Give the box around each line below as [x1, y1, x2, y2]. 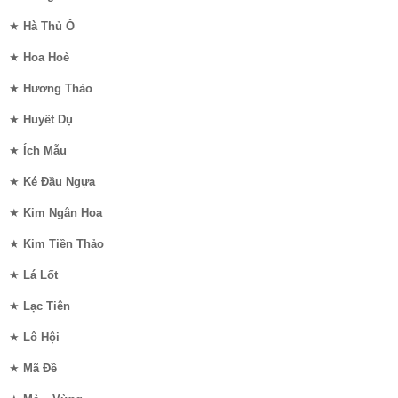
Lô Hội [23, 330, 60, 345]
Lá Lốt [23, 268, 58, 283]
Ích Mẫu [23, 144, 67, 158]
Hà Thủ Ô [23, 20, 75, 34]
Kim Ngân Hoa [23, 206, 102, 220]
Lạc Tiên [23, 299, 70, 314]
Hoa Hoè [23, 51, 69, 65]
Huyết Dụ [23, 113, 73, 127]
